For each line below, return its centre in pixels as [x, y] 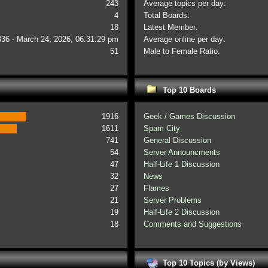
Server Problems [173, 200]
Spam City [162, 128]
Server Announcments [182, 152]
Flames [157, 188]
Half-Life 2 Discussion [182, 212]
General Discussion [178, 140]
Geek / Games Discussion [190, 116]
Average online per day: [185, 39]
